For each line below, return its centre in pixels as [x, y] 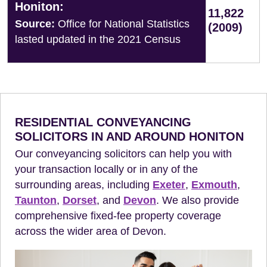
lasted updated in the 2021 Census [98, 39]
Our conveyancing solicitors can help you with [123, 154]
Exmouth [214, 185]
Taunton [36, 200]
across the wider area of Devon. [91, 231]
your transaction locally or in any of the [106, 169]
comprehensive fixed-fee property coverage [118, 216]
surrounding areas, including [84, 185]
